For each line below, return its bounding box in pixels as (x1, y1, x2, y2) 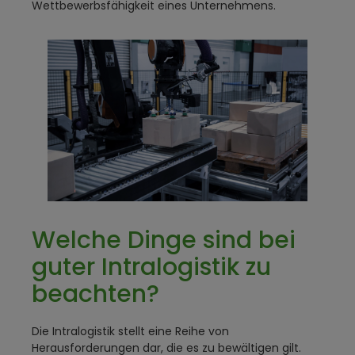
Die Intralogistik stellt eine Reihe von (32, 323, 229, 340)
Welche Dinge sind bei (32, 223, 296, 258)
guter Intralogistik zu (32, 250, 271, 284)
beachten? (32, 277, 159, 311)
